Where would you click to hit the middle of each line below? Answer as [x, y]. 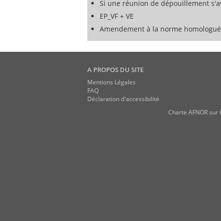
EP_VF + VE [117, 16]
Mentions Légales [111, 82]
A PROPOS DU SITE [115, 70]
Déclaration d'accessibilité [123, 99]
